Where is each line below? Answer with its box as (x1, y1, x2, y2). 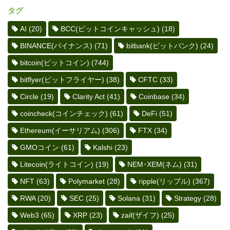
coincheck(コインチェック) (20, 109, 108, 118)
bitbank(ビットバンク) (126, 42, 198, 50)
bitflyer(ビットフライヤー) (20, 75, 104, 84)
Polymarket (68, 177, 105, 186)
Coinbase (139, 92, 169, 101)
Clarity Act (72, 92, 105, 101)
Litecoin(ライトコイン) (20, 160, 93, 169)
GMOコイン (20, 143, 59, 152)
